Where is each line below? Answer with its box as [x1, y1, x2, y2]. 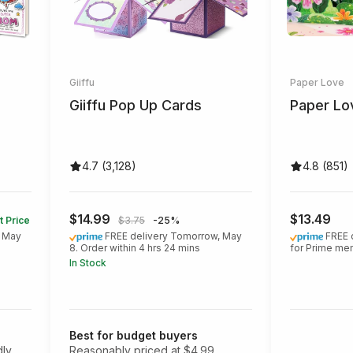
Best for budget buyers [69, 329, 198, 343]
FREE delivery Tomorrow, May [105, 230, 243, 243]
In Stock [69, 257, 106, 269]
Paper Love [290, 76, 344, 89]
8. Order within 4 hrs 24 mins [69, 242, 200, 255]
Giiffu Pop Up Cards [69, 97, 202, 114]
